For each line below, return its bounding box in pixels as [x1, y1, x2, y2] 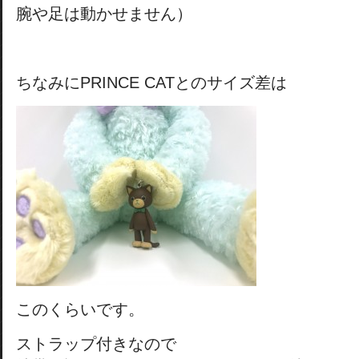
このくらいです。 [16, 301, 144, 318]
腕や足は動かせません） [16, 5, 192, 22]
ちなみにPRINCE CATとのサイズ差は [16, 74, 287, 91]
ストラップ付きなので [16, 335, 176, 353]
